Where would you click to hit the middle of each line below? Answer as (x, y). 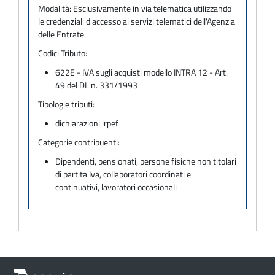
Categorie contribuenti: (79, 142)
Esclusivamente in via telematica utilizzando (152, 8)
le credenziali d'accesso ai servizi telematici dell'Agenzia (137, 21)
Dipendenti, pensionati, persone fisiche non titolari (146, 161)
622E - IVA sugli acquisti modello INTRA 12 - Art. (142, 72)
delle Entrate (61, 34)
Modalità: (56, 8)
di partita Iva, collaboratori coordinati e (123, 174)
